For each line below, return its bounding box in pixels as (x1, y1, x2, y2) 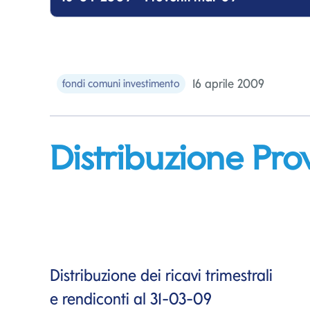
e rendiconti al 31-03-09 (50, 288, 212, 309)
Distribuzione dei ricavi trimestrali (50, 264, 273, 285)
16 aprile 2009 (192, 76, 264, 91)
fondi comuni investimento (62, 76, 180, 90)
